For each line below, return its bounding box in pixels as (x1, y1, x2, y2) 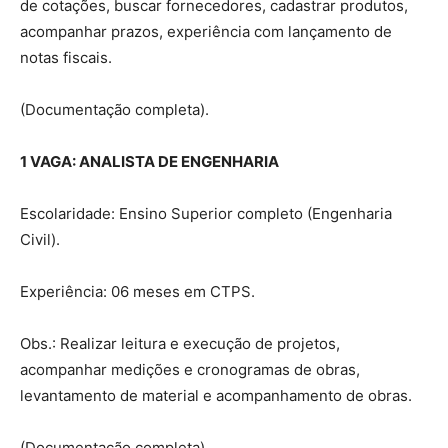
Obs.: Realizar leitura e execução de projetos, (20, 333, 340, 353)
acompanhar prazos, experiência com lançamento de (20, 21, 392, 41)
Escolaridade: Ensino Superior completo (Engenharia (20, 203, 392, 223)
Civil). (20, 229, 60, 249)
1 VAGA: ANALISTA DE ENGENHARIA (20, 151, 279, 171)
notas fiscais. (20, 47, 112, 67)
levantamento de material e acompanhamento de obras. (20, 385, 412, 405)
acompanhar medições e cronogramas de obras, (20, 359, 360, 379)
